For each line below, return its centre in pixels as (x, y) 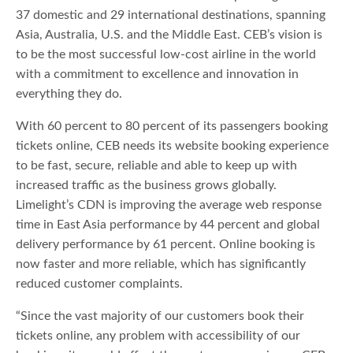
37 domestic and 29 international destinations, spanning (171, 15)
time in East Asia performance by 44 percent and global (168, 225)
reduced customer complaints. (100, 284)
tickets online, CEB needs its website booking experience (173, 146)
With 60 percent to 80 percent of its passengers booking (172, 126)
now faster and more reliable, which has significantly (161, 264)
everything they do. (69, 94)
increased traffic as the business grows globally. (147, 186)
